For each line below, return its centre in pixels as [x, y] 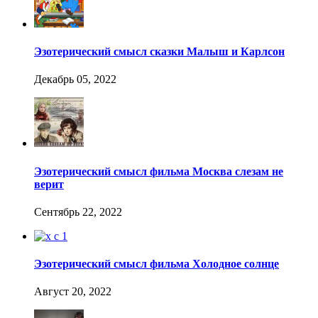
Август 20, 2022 [73, 292]
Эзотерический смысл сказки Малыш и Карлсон [159, 52]
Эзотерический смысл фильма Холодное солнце [157, 264]
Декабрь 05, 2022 [75, 79]
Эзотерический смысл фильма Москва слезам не [159, 171]
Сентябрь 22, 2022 [78, 212]
